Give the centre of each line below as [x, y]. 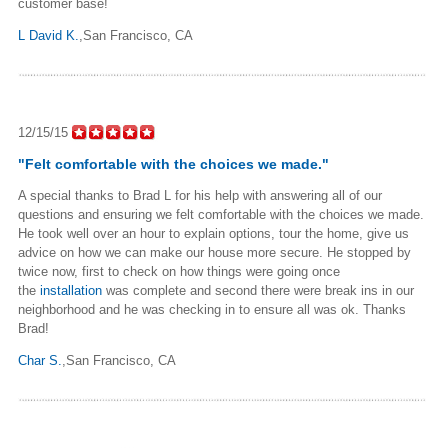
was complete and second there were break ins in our [258, 290]
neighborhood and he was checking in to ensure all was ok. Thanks [212, 309]
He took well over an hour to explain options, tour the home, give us [213, 233]
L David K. [48, 35]
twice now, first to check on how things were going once [179, 271]
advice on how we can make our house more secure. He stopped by [214, 252]
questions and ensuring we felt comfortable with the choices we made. [221, 214]
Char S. [40, 360]
